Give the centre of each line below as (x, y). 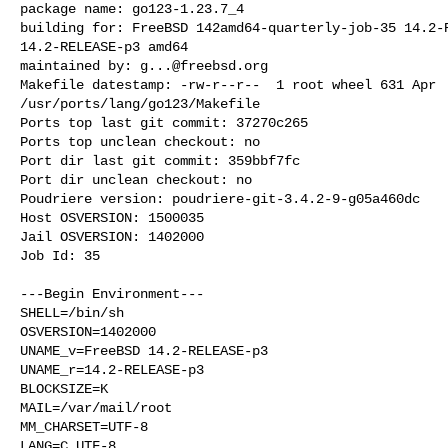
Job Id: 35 (60, 255)
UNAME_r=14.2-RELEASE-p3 (112, 369)
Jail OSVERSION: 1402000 (112, 236)
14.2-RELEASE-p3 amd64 (104, 46)
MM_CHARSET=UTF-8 (84, 426)
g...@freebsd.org (204, 65)
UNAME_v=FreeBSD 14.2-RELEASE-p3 (144, 350)
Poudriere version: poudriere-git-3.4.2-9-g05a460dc (220, 198)
